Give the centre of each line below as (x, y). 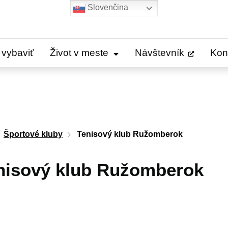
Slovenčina (107, 8)
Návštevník (160, 53)
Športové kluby (33, 134)
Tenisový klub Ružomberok (130, 134)
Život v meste (79, 53)
